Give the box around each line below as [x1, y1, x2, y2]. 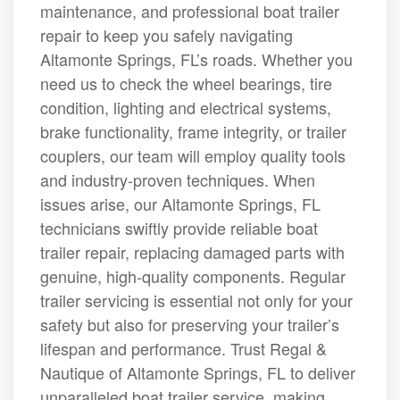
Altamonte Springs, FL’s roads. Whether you [40, 47, 353, 71]
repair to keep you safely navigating [40, 23, 293, 46]
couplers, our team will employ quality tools [40, 144, 346, 167]
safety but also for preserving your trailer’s [40, 312, 339, 336]
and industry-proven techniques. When [40, 168, 315, 191]
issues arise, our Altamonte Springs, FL [40, 192, 321, 215]
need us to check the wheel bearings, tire [40, 71, 332, 95]
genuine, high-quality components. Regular [40, 264, 346, 287]
